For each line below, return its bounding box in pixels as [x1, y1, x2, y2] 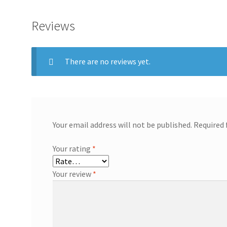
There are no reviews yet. [64, 56, 150, 67]
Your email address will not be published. [52, 119, 192, 130]
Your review [52, 169, 93, 179]
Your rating [52, 143, 92, 154]
